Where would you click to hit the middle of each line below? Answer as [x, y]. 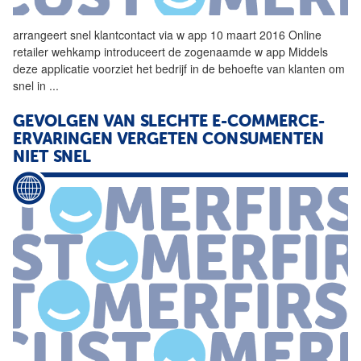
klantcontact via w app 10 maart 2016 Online [206, 34]
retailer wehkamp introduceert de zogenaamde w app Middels [170, 51]
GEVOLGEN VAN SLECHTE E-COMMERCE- [169, 122]
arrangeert [41, 34]
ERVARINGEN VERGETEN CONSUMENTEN [168, 140]
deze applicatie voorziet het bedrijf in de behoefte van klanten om [179, 68]
